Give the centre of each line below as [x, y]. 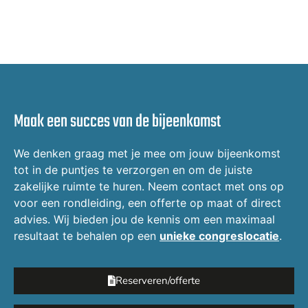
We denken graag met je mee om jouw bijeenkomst [147, 153]
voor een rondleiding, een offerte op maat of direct [147, 202]
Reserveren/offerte [158, 281]
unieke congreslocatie [219, 235]
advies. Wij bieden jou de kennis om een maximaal [144, 219]
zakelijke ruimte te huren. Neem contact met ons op [149, 186]
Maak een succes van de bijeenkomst [117, 121]
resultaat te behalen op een [87, 235]
